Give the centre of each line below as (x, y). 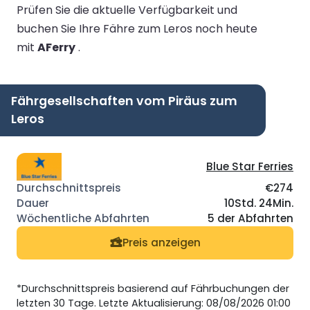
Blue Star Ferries (250, 166)
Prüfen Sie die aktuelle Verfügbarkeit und (127, 10)
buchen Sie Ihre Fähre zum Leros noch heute (137, 28)
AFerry (56, 47)
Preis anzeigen (161, 243)
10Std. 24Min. (259, 203)
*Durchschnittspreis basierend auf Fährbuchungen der (153, 288)
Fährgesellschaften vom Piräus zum (124, 101)
